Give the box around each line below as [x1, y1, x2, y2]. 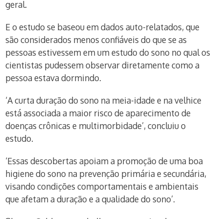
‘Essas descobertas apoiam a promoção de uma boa [5, 155, 203, 166]
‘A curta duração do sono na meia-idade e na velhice [5, 95, 202, 106]
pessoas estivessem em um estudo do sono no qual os [5, 47, 211, 58]
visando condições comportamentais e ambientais [5, 181, 199, 192]
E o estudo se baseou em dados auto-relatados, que [5, 22, 200, 32]
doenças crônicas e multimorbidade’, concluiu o [5, 120, 186, 131]
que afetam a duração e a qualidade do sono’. [5, 194, 175, 204]
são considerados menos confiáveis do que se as [5, 34, 187, 45]
